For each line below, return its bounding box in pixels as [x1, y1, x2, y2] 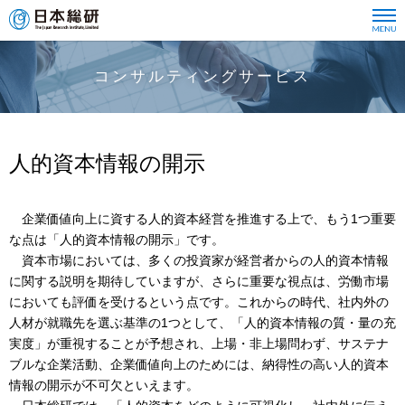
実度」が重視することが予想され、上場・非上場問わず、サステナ [9, 336, 389, 351]
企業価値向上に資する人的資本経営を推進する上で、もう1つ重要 [9, 212, 396, 226]
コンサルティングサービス [94, 68, 311, 85]
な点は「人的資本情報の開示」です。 [9, 232, 224, 247]
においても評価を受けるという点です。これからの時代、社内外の [9, 295, 389, 309]
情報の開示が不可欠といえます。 [9, 378, 199, 392]
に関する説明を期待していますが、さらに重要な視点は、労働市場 [9, 274, 389, 288]
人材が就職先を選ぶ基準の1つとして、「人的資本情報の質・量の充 [9, 316, 396, 330]
